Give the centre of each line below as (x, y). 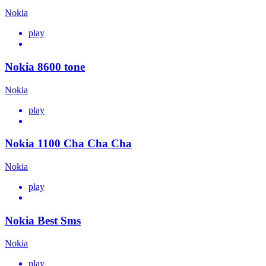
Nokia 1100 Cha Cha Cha (68, 144)
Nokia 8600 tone (45, 66)
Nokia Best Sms (43, 220)
